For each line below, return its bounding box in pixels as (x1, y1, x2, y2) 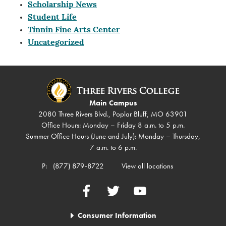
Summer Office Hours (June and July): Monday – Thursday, (26, 131, 200, 142)
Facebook (79, 185, 109, 196)
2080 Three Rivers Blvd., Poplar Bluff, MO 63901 (38, 109, 188, 120)
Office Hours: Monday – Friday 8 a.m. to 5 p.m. (41, 120, 185, 131)
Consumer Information (77, 210, 156, 221)
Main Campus (89, 98, 137, 108)
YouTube (133, 185, 157, 196)
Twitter (106, 185, 124, 196)
